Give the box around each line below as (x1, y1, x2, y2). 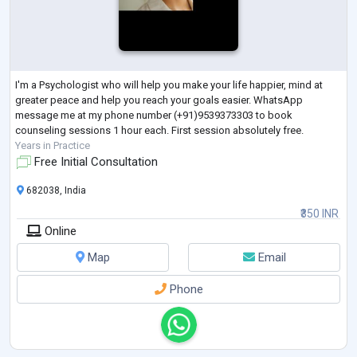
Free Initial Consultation (31, 155, 158, 170)
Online (41, 224, 76, 239)
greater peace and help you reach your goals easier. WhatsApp (15, 94, 303, 107)
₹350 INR (300, 207, 339, 221)
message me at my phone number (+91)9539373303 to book (15, 109, 292, 122)
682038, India (24, 185, 86, 197)
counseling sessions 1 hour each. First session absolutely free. (15, 124, 304, 137)
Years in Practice (15, 139, 90, 152)
